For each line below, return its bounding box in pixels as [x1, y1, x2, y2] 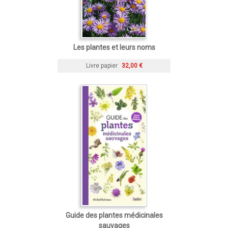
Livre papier [85, 62, 118, 69]
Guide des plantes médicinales [65, 211, 163, 219]
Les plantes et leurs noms [73, 43, 155, 51]
